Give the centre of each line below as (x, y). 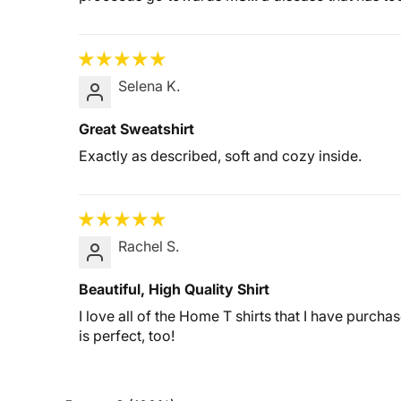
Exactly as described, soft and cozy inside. (220, 156)
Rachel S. (149, 246)
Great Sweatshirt (137, 129)
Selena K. (149, 86)
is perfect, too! (127, 336)
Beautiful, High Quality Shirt (174, 289)
